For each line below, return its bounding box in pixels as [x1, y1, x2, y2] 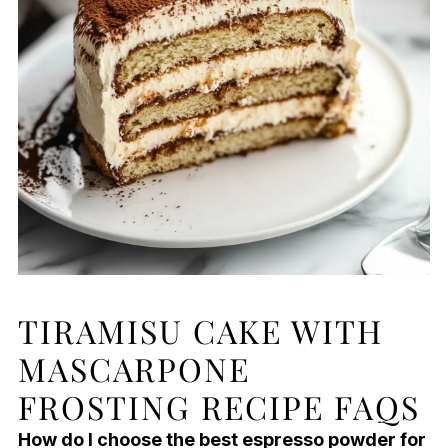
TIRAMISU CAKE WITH [17, 308, 383, 352]
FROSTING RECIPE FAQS [17, 384, 420, 428]
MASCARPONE [17, 346, 250, 390]
